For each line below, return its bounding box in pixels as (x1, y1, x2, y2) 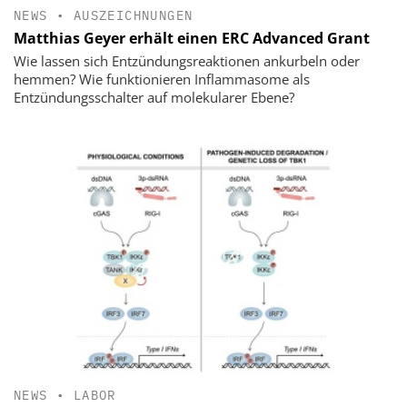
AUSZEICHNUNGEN (73, 6, 194, 24)
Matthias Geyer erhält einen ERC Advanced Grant (14, 27, 370, 48)
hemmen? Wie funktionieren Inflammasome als (14, 69, 310, 88)
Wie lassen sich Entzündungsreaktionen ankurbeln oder (14, 51, 360, 70)
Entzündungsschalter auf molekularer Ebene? (14, 87, 294, 106)
